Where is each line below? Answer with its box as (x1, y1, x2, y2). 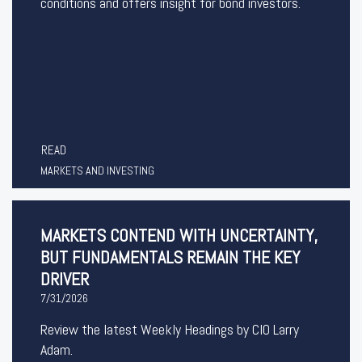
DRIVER (40, 267, 89, 290)
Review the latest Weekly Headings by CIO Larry (40, 320, 299, 339)
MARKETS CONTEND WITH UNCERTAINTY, (40, 224, 318, 246)
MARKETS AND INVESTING (40, 163, 154, 178)
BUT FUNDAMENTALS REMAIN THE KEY (40, 246, 300, 268)
